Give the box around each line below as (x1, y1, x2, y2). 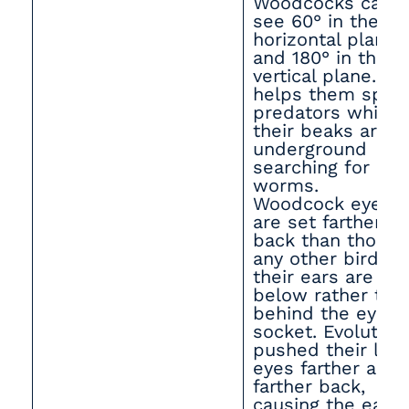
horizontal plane (253, 28, 396, 50)
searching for (253, 156, 370, 178)
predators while (253, 101, 394, 123)
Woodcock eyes (253, 193, 392, 215)
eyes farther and (253, 357, 399, 379)
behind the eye (253, 302, 387, 324)
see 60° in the (253, 10, 379, 32)
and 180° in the (253, 47, 387, 68)
